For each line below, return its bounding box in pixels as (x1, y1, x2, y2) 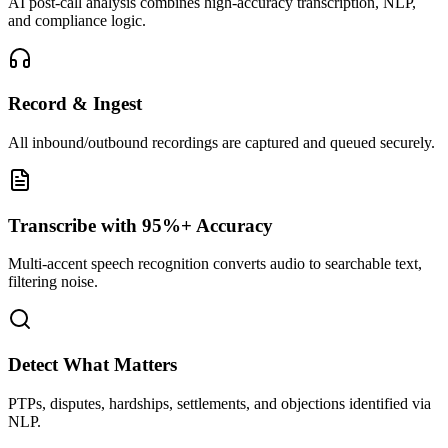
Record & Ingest (8, 93, 142, 115)
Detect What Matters (8, 354, 177, 376)
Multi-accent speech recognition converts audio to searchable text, (8, 255, 422, 273)
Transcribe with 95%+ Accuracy (8, 214, 273, 236)
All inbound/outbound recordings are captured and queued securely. (8, 133, 435, 151)
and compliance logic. (8, 12, 146, 30)
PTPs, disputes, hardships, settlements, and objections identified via (8, 394, 431, 412)
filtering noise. (8, 273, 98, 291)
